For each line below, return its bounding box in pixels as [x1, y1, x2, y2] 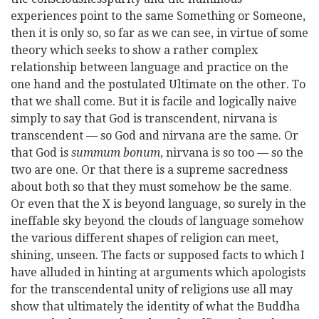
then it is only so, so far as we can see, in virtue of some [11, 26, 308, 40]
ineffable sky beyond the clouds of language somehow [11, 214, 304, 228]
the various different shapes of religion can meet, [11, 231, 278, 245]
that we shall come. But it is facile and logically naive [11, 95, 297, 108]
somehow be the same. [169, 180, 292, 194]
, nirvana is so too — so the [160, 146, 303, 159]
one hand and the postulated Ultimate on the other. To [11, 78, 305, 91]
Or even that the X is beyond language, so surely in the [11, 197, 306, 211]
